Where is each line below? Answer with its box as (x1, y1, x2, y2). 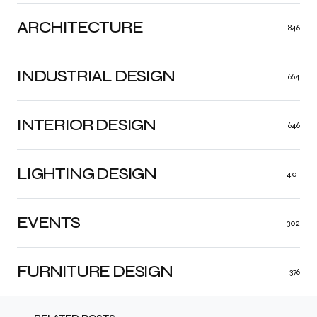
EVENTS (17, 212, 80, 233)
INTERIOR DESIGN (17, 114, 156, 135)
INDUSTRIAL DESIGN (17, 65, 175, 86)
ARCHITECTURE (17, 16, 143, 38)
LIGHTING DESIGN (17, 163, 156, 184)
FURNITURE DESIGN (17, 260, 173, 282)
